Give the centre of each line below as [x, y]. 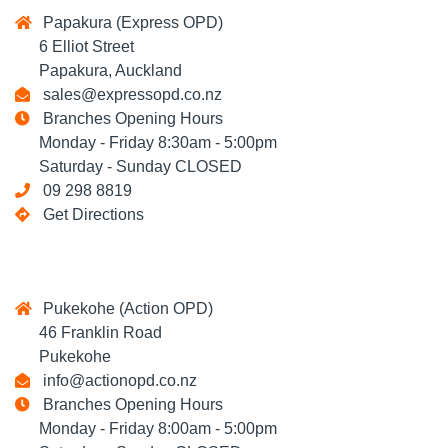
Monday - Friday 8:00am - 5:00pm [146, 428]
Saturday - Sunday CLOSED [128, 166]
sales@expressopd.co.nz [128, 94]
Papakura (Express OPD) [129, 22]
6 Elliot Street [74, 46]
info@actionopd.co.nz [116, 380]
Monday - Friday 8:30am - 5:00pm [146, 142]
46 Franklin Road [88, 332]
